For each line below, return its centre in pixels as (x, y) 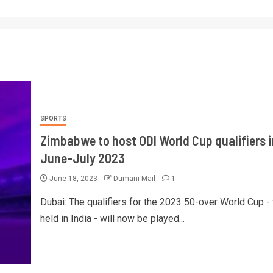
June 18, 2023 (73, 178)
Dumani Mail (135, 178)
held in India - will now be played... (112, 218)
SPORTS (53, 118)
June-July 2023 (82, 158)
